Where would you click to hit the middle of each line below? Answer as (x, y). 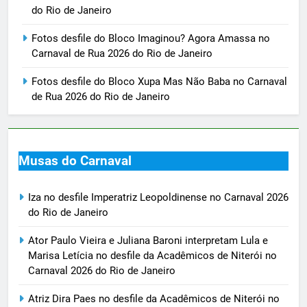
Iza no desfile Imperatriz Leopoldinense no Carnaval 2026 (158, 198)
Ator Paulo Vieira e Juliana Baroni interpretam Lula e (148, 241)
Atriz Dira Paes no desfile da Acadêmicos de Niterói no (154, 299)
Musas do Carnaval (75, 161)
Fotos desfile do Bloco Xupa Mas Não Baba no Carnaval (159, 81)
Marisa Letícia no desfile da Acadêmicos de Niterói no (152, 256)
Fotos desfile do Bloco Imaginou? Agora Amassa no (151, 38)
